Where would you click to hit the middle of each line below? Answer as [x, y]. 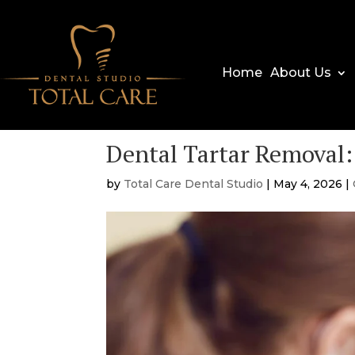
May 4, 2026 [308, 183]
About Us [300, 72]
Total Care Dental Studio [194, 183]
